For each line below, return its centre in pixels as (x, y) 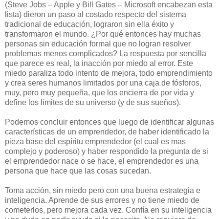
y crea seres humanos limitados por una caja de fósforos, (103, 83)
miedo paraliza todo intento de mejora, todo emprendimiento (109, 73)
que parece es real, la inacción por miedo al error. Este (99, 64)
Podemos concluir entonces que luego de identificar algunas (109, 122)
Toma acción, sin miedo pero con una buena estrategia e (103, 191)
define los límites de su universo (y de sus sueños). (93, 103)
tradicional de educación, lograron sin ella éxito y (89, 24)
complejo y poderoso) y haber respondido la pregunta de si (107, 152)
